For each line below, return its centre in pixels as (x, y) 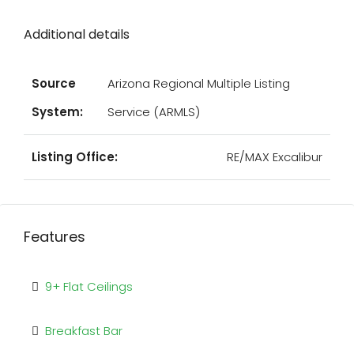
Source (54, 83)
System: (57, 112)
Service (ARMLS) (154, 112)
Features (55, 237)
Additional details (77, 34)
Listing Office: (75, 157)
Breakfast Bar (84, 331)
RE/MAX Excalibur (275, 157)
